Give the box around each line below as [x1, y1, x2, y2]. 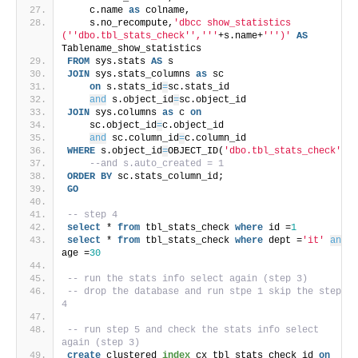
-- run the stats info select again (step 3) [67, 273, 308, 284]
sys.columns [89, 107, 162, 118]
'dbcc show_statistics [173, 18, 291, 29]
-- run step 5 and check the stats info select [67, 324, 319, 336]
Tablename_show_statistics [62, 43, 201, 54]
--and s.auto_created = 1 [89, 158, 224, 169]
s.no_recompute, [67, 18, 173, 29]
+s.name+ [218, 30, 263, 42]
